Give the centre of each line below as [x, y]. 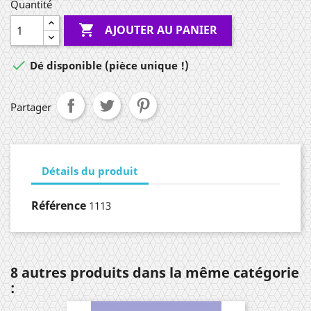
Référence [59, 205]
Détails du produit [90, 170]
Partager [31, 107]
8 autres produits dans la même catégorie [155, 272]
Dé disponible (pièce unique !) [108, 66]
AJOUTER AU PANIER [161, 30]
